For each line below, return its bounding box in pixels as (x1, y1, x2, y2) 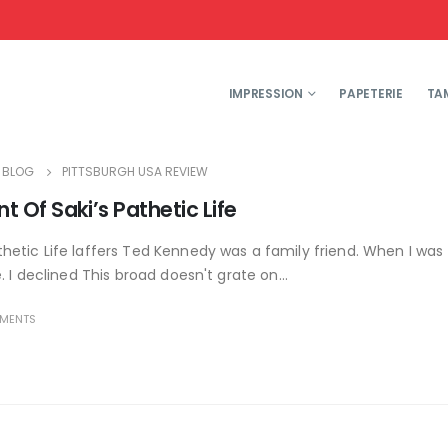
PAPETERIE (339, 85, 403, 102)
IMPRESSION (228, 85, 303, 102)
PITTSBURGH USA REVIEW (61, 163, 208, 180)
